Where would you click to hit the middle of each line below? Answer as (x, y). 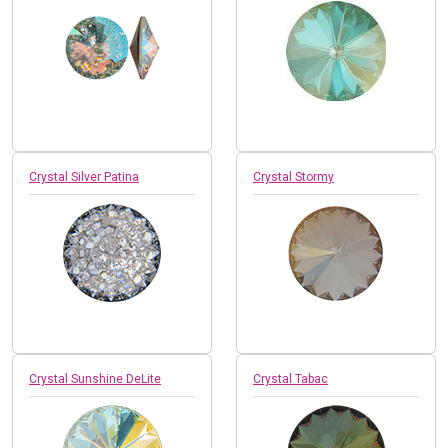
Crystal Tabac (290, 378)
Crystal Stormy (293, 176)
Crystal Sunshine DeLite (95, 378)
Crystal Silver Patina (84, 176)
